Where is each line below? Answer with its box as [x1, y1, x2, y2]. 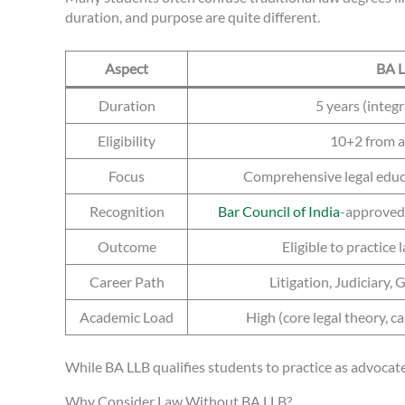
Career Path [89, 272, 165, 290]
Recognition [89, 202, 165, 220]
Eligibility [98, 131, 155, 149]
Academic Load [80, 307, 174, 325]
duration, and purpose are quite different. [65, 8, 320, 26]
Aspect [105, 59, 148, 77]
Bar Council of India [218, 202, 340, 220]
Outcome [97, 237, 156, 255]
